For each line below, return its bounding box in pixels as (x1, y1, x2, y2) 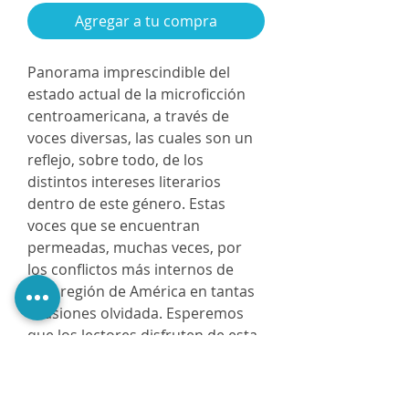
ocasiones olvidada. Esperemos (27, 303, 244, 323)
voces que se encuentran (27, 215, 200, 236)
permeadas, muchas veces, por (27, 237, 242, 257)
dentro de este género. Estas (27, 194, 225, 214)
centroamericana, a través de (27, 106, 229, 126)
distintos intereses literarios (27, 172, 221, 192)
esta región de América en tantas (27, 281, 255, 301)
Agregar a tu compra (75, 11, 217, 31)
